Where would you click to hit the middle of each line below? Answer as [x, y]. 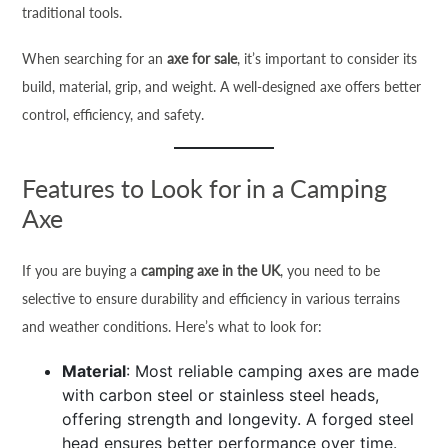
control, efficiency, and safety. [113, 114]
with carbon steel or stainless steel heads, [221, 395]
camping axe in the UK [211, 270]
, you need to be [330, 270]
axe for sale [202, 58]
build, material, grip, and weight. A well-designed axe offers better [222, 86]
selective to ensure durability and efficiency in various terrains [211, 298]
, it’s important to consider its [327, 58]
